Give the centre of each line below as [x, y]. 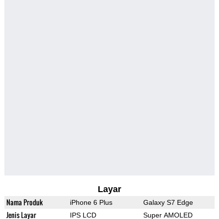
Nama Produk [24, 202]
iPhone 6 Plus [91, 203]
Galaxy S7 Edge [168, 203]
